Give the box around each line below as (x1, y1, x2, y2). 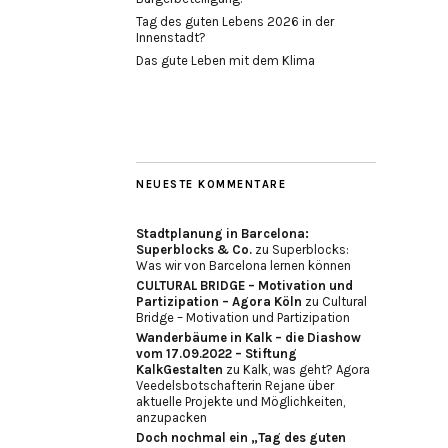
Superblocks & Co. (136, 242, 252, 257)
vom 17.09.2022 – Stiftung (136, 346, 297, 361)
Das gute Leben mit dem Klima (136, 53, 315, 68)
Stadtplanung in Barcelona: (136, 226, 309, 241)
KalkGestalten (136, 362, 223, 377)
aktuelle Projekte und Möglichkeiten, (136, 394, 345, 409)
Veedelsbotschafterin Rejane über (136, 378, 334, 393)
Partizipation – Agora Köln (136, 294, 302, 309)
